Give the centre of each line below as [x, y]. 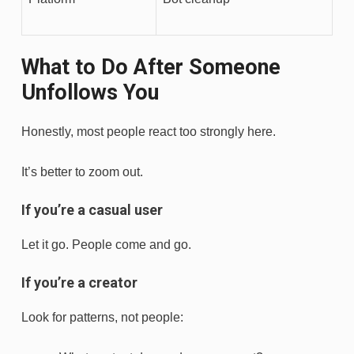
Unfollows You [90, 93]
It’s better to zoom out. [82, 172]
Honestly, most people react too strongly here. [149, 132]
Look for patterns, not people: [102, 318]
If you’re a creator [79, 283]
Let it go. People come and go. [106, 245]
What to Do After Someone [151, 68]
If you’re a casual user [92, 210]
